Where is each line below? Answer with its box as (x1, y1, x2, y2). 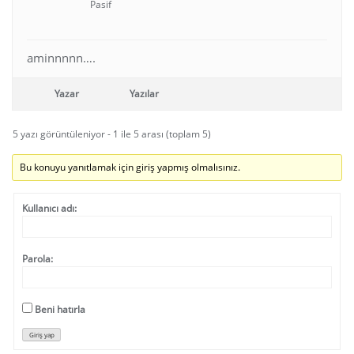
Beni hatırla (35, 302, 85, 316)
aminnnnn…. (27, 49, 96, 66)
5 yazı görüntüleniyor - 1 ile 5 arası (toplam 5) (13, 126, 211, 141)
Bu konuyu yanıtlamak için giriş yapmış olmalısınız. (20, 160, 241, 174)
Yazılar (130, 86, 159, 100)
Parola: (22, 251, 53, 265)
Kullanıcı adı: (22, 201, 77, 215)
